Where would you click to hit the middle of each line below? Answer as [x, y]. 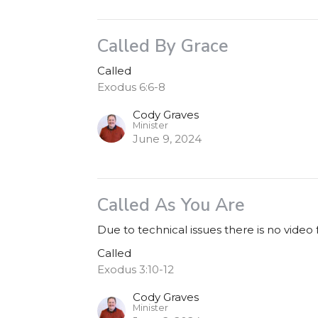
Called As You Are [171, 205]
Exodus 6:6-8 [132, 87]
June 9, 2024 [168, 139]
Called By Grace [163, 46]
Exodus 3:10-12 [136, 269]
